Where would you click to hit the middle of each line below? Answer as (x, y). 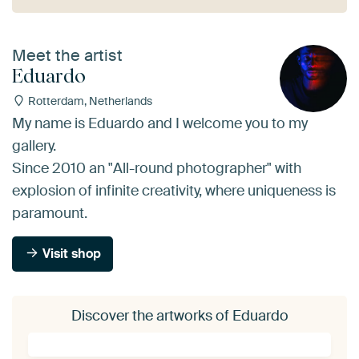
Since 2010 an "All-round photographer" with (157, 168)
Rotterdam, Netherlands (89, 101)
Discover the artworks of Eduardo (179, 315)
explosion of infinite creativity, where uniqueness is (174, 190)
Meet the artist (67, 56)
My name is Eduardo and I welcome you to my (160, 123)
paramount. (50, 213)
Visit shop (71, 253)
